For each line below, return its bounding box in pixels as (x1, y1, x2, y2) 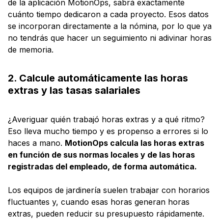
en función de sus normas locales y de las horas (8, 150, 195, 160)
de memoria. (8, 45, 54, 55)
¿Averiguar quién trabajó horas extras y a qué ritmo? (8, 114, 205, 125)
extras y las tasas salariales (8, 84, 140, 97)
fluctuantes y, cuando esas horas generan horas (8, 197, 190, 207)
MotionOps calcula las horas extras (65, 138, 204, 148)
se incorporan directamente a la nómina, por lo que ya (8, 21, 212, 31)
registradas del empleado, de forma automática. (8, 162, 197, 172)
